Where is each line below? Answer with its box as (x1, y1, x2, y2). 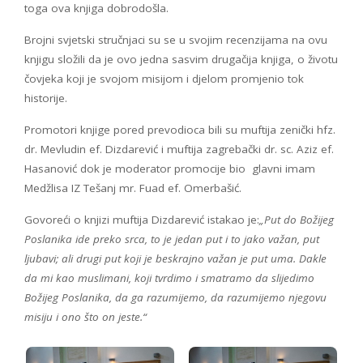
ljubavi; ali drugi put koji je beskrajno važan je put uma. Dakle (24, 251, 327, 267)
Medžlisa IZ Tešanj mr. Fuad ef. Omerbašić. (24, 181, 241, 196)
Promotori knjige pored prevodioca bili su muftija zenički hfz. (24, 122, 335, 138)
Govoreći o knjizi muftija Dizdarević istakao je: (24, 212, 259, 228)
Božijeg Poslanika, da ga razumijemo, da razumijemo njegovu (24, 290, 327, 305)
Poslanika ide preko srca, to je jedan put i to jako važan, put (24, 232, 319, 247)
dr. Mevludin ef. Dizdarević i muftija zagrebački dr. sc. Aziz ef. (24, 142, 334, 157)
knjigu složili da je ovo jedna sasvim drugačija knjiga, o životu (24, 52, 338, 67)
